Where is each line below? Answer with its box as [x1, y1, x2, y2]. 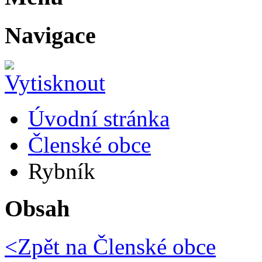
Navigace [5, 22, 96, 49]
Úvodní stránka [28, 105, 170, 131]
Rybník [28, 158, 95, 184]
